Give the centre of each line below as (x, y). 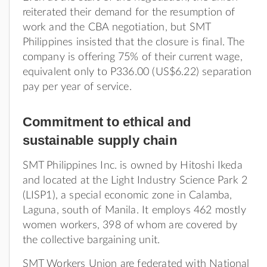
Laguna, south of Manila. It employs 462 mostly (134, 210)
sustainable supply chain (100, 140)
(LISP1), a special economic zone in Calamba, (127, 195)
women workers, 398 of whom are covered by (130, 225)
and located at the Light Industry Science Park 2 (135, 180)
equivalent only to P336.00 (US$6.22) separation (137, 72)
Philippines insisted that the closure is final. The (133, 42)
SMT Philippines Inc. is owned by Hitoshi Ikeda (132, 165)
